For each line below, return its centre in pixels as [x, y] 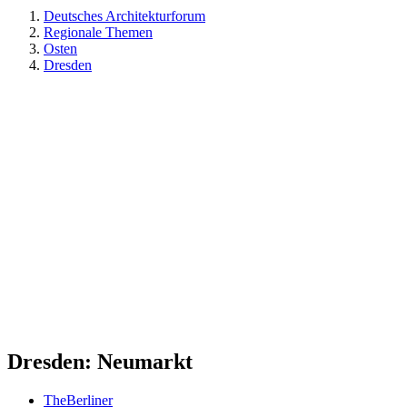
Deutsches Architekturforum [124, 16]
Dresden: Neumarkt [100, 361]
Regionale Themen [98, 32]
